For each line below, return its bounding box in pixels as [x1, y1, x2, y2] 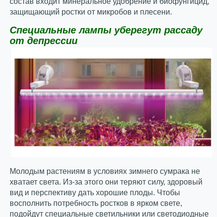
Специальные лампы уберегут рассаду [10, 25, 202, 35]
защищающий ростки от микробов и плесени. [10, 8, 172, 16]
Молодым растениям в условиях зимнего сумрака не [10, 167, 200, 175]
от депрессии [10, 35, 77, 46]
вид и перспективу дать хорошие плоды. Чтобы [10, 188, 180, 197]
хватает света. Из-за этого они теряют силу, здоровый [10, 177, 202, 186]
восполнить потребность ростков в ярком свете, [10, 199, 182, 207]
